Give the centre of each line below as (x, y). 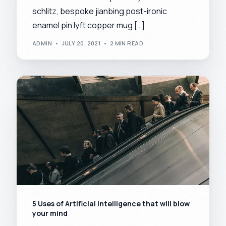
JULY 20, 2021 (81, 43)
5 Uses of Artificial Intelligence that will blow (111, 203)
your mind (50, 213)
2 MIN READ (127, 43)
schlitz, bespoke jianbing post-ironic (99, 11)
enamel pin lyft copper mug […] (88, 25)
